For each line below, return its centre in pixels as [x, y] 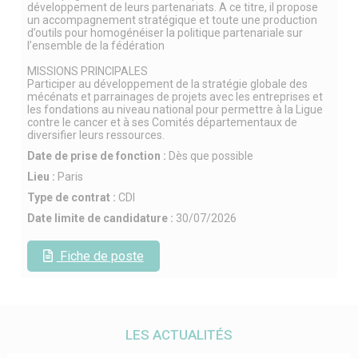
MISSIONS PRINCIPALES [87, 72]
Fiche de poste [100, 257]
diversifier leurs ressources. [95, 135]
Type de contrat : [72, 198]
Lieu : [42, 177]
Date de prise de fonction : [97, 156]
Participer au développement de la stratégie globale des [167, 84]
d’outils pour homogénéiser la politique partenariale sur [165, 33]
